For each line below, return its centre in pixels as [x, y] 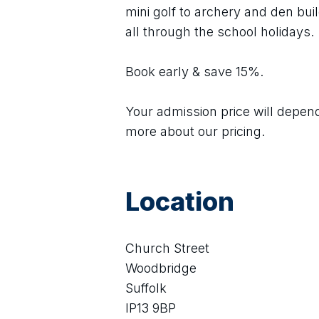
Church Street [167, 248]
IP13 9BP [151, 308]
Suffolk [146, 288]
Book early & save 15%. [194, 72]
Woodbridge [161, 268]
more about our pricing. [195, 131]
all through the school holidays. [220, 32]
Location [180, 202]
